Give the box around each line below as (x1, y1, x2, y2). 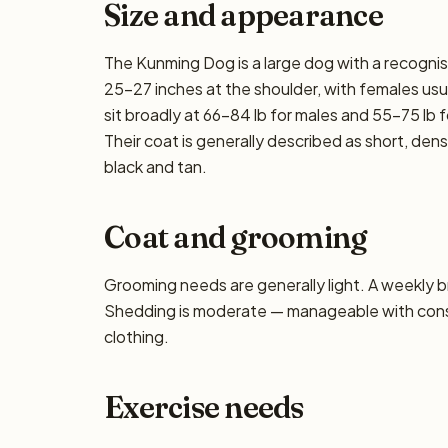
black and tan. (104, 156, 207, 177)
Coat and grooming (104, 219, 367, 256)
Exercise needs (104, 389, 304, 426)
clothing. (104, 326, 169, 347)
